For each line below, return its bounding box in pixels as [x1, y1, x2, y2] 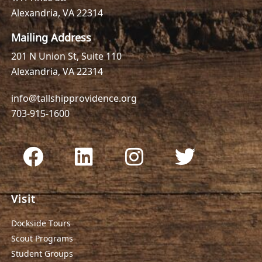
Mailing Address [11, 29, 91, 44]
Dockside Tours [11, 216, 71, 229]
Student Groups [11, 247, 73, 259]
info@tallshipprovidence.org [11, 91, 137, 104]
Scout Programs [11, 232, 73, 244]
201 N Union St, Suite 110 [11, 49, 122, 62]
